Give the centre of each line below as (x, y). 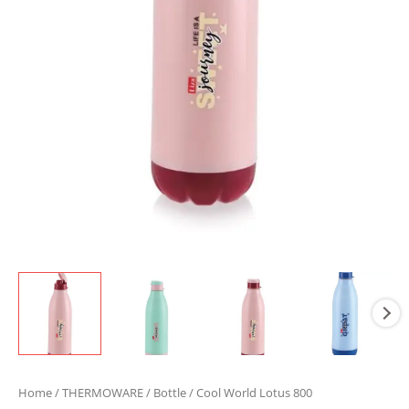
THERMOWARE (103, 393)
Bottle (170, 393)
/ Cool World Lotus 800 (249, 393)
